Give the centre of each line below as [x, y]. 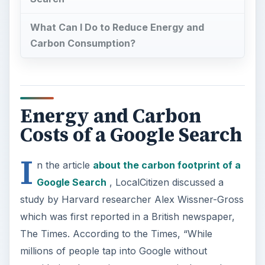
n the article [64, 165]
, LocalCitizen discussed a [165, 182]
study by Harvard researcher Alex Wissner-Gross [132, 199]
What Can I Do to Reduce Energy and [117, 28]
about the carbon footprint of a [167, 165]
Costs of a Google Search [131, 135]
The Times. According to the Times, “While [116, 233]
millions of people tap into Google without [113, 251]
